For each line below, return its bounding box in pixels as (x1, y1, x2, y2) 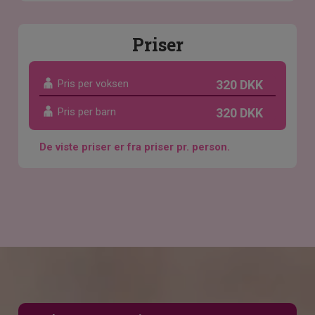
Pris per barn (58, 105, 117, 119)
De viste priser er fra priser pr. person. (39, 141, 231, 154)
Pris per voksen (58, 77, 129, 91)
